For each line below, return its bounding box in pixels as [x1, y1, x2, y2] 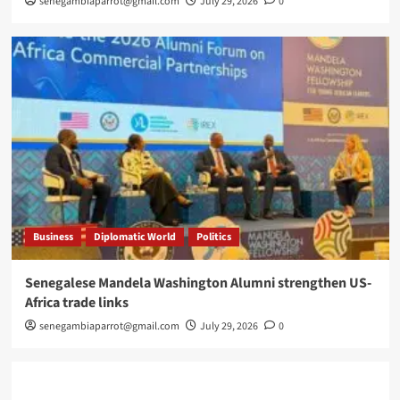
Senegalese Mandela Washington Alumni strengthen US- [24, 273, 371, 294]
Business [32, 229, 73, 246]
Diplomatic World [93, 229, 176, 246]
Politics [196, 229, 231, 246]
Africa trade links [24, 293, 129, 313]
